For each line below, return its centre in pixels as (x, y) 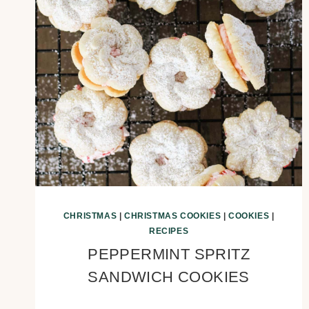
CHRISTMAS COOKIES (173, 216)
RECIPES (169, 231)
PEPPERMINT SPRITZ (169, 254)
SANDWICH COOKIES (169, 277)
